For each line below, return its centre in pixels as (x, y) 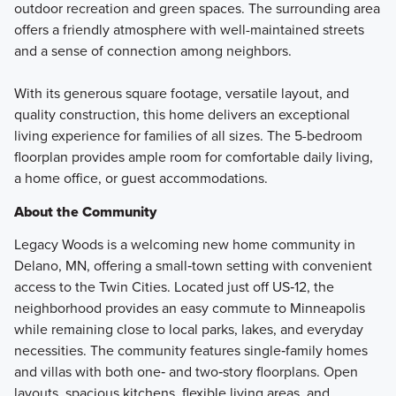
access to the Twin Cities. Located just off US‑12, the (174, 286)
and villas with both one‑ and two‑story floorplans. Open (186, 371)
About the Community (85, 211)
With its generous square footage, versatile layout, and (181, 93)
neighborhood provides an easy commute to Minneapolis (189, 308)
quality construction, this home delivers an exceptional (182, 114)
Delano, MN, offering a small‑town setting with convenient (193, 265)
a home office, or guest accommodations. (141, 178)
